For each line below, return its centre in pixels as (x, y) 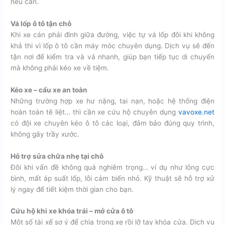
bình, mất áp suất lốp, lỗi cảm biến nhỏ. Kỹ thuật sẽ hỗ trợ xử (113, 178)
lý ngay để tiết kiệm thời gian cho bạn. (72, 189)
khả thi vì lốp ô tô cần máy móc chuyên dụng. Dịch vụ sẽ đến (113, 45)
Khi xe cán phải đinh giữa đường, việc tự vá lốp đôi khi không (113, 34)
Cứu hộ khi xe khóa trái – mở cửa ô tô (72, 211)
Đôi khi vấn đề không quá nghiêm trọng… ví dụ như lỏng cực (113, 167)
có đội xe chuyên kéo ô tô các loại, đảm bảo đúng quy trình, (113, 123)
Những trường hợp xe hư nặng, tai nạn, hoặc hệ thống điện (113, 101)
